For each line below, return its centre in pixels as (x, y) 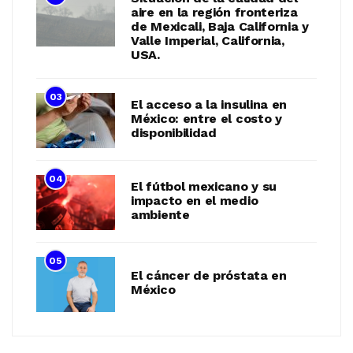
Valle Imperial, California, (208, 193)
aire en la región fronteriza (214, 165)
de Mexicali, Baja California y (220, 179)
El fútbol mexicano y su (204, 338)
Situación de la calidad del (214, 150)
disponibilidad (174, 284)
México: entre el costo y (206, 270)
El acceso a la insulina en (209, 256)
